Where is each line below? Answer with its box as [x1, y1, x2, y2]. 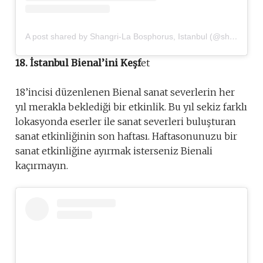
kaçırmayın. [15, 159, 68, 171]
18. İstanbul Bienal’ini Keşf [15, 56, 141, 69]
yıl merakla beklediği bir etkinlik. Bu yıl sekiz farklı [15, 100, 247, 113]
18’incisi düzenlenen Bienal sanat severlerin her [15, 86, 235, 98]
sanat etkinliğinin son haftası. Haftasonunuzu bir [15, 130, 237, 142]
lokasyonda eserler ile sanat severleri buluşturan [15, 115, 236, 127]
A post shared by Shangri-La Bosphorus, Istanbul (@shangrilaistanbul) [230, 31, 238, 41]
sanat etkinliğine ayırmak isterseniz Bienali [15, 144, 213, 157]
